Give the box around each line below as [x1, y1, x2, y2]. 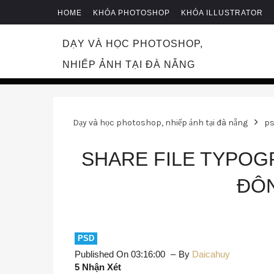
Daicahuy [192, 249, 230, 259]
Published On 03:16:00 [75, 249, 168, 259]
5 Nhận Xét [75, 262, 121, 272]
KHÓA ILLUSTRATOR [181, 9, 263, 17]
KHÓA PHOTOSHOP [93, 9, 170, 17]
